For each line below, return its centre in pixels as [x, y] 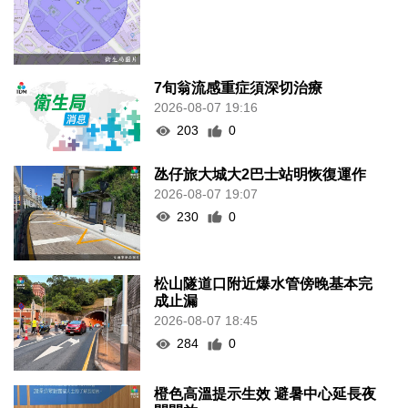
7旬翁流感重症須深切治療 [239, 88]
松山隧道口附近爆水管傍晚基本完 [264, 284]
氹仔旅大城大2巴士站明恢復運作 [260, 174]
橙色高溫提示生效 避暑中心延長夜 [265, 393]
